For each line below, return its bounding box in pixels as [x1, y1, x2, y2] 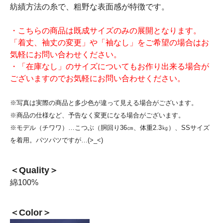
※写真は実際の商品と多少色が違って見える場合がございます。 [10, 99, 198, 107]
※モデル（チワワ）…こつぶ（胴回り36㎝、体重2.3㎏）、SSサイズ [10, 124, 210, 131]
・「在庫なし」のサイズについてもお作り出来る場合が [10, 62, 209, 71]
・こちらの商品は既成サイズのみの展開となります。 [10, 26, 201, 35]
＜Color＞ [10, 208, 51, 218]
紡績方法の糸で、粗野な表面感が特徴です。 [10, 2, 169, 11]
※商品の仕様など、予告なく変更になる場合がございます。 [10, 111, 185, 119]
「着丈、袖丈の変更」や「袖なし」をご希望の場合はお [10, 38, 209, 47]
